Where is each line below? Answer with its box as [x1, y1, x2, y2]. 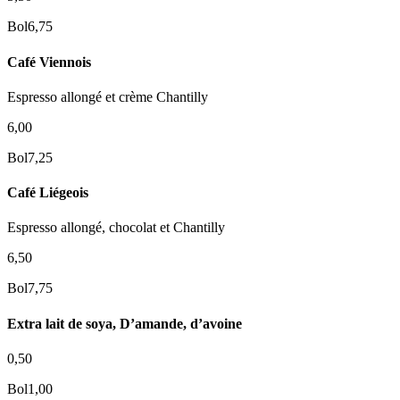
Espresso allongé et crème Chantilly [7, 88, 208, 104]
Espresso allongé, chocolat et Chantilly [7, 220, 225, 236]
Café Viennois [7, 54, 91, 70]
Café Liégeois [7, 185, 88, 201]
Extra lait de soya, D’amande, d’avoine [7, 315, 246, 331]
